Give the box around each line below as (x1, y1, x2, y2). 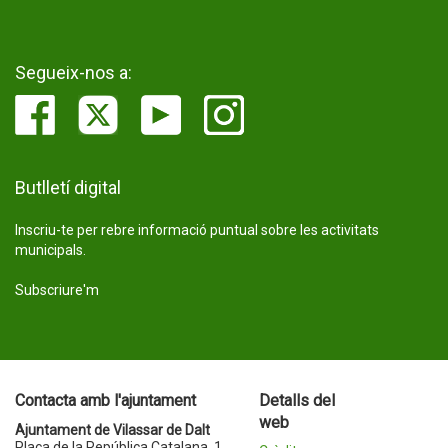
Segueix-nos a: (15, 62, 132, 83)
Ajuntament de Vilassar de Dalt (15, 422, 210, 438)
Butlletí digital (15, 177, 121, 198)
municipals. (15, 242, 86, 258)
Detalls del (258, 391, 335, 410)
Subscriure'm (15, 282, 99, 298)
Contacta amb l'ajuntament (15, 391, 196, 410)
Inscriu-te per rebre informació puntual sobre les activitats (15, 222, 379, 238)
